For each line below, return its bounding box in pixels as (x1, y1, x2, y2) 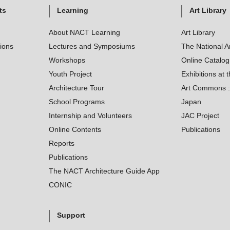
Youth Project (48, 70, 92, 78)
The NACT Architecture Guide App (48, 167, 160, 175)
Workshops (48, 56, 85, 64)
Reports (48, 139, 74, 147)
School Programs (48, 98, 105, 106)
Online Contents (48, 125, 101, 133)
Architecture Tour (48, 84, 104, 92)
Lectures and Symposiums (48, 42, 135, 50)
